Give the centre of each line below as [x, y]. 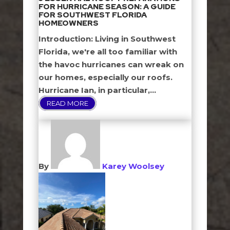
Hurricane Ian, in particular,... [97, 90]
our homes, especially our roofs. [105, 77]
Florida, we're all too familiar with [108, 52]
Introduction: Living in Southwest [107, 39]
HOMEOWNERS [68, 23]
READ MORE [67, 103]
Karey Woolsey [133, 166]
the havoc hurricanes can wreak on [111, 64]
